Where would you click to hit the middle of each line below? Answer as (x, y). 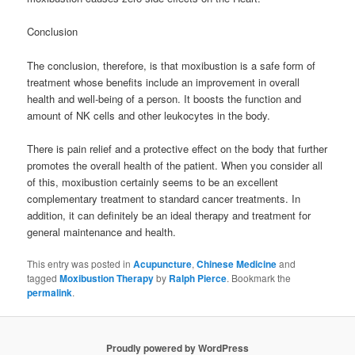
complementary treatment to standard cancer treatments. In (164, 198)
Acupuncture (163, 263)
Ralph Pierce (198, 278)
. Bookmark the (259, 277)
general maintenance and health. (102, 231)
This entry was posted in (80, 263)
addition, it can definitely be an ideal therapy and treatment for (169, 215)
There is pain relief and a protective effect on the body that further (177, 148)
